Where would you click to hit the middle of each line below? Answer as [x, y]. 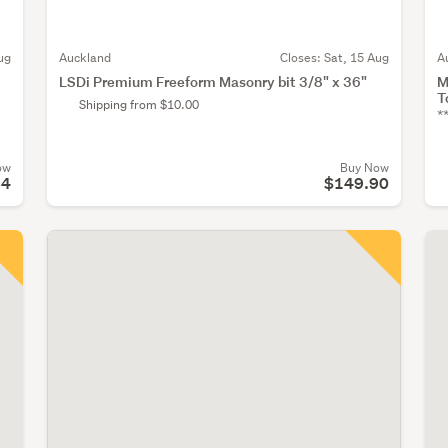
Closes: [301, 58]
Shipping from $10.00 [139, 105]
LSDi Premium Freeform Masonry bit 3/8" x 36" [213, 82]
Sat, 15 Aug [356, 58]
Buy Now [364, 168]
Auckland [85, 58]
